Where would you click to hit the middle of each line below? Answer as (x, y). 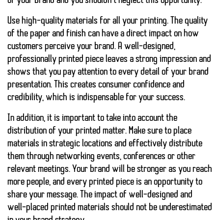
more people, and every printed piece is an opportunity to (105, 182)
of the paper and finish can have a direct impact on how (103, 34)
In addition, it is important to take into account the (92, 119)
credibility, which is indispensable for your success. (96, 98)
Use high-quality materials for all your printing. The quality (108, 21)
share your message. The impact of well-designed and (100, 195)
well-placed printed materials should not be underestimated (110, 208)
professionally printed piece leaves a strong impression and (109, 60)
